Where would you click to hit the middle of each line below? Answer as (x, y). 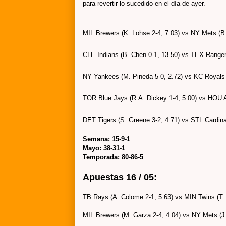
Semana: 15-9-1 (106, 139)
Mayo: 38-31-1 (104, 148)
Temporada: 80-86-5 (113, 157)
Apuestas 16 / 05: (120, 177)
